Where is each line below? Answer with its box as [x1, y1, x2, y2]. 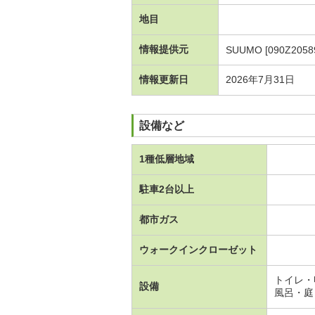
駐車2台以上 [139, 184, 194, 195]
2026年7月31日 [226, 74, 295, 86]
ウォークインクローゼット [139, 244, 257, 256]
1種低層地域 [139, 153, 194, 165]
